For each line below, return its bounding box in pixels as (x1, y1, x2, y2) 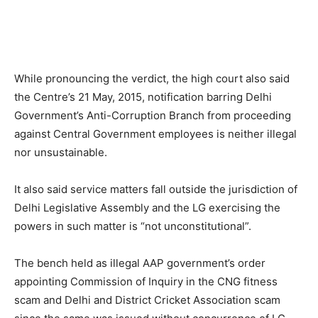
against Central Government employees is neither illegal (14, 127, 297, 141)
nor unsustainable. (14, 146, 107, 159)
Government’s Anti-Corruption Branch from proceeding (14, 109, 291, 122)
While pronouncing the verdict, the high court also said (14, 72, 290, 85)
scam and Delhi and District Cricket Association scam (14, 293, 280, 307)
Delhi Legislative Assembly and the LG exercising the (14, 201, 280, 214)
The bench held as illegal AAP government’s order (14, 256, 265, 270)
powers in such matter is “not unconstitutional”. (14, 219, 251, 233)
